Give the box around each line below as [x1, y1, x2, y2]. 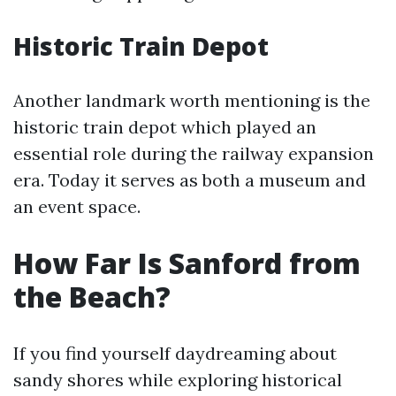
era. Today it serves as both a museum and [13, 169, 366, 191]
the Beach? [13, 278, 171, 316]
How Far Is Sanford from [13, 244, 361, 282]
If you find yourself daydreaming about [13, 342, 337, 364]
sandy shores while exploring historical [13, 369, 342, 391]
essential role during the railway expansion [13, 142, 374, 164]
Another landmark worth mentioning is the [13, 89, 370, 111]
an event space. [13, 195, 141, 217]
